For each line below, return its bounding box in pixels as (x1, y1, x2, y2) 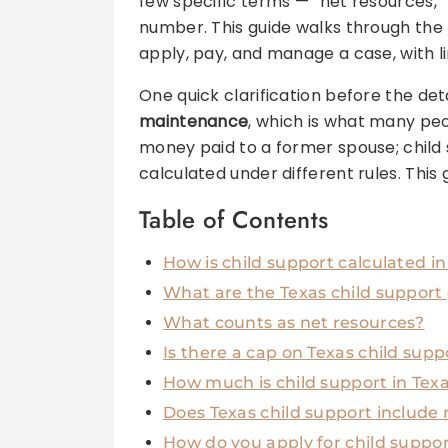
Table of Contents (139, 202, 329, 238)
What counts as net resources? (163, 313, 425, 333)
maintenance (139, 110, 249, 134)
